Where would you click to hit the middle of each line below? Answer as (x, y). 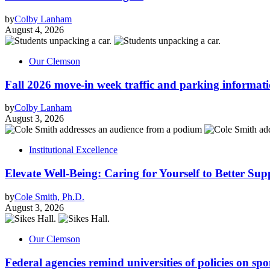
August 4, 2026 (34, 30)
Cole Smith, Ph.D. (49, 196)
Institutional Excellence (73, 150)
